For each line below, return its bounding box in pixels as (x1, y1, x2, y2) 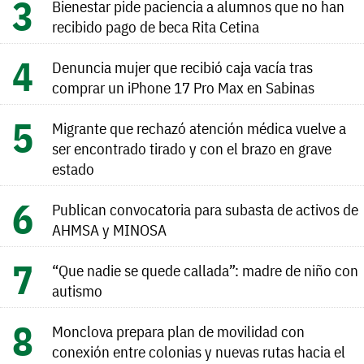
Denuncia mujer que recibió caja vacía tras (52, 56, 313, 77)
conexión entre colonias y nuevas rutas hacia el (52, 340, 345, 362)
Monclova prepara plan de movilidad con (52, 320, 305, 341)
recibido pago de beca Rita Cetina (52, 15, 259, 37)
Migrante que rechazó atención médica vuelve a (52, 117, 346, 138)
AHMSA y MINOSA (52, 219, 167, 240)
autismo (52, 279, 102, 301)
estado (52, 158, 94, 179)
